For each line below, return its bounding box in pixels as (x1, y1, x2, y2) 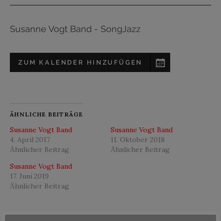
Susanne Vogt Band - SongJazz (10, 24, 141, 35)
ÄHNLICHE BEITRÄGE (10, 110, 83, 118)
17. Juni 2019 (10, 172, 49, 181)
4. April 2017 (10, 135, 50, 145)
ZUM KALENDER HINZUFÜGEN (18, 59, 143, 67)
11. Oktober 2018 (110, 135, 165, 145)
